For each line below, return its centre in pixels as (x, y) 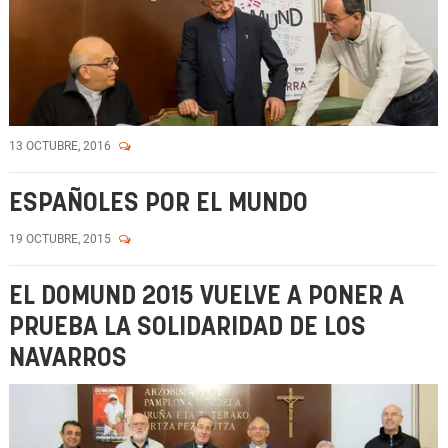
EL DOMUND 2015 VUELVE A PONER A (206, 296)
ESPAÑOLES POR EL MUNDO (158, 203)
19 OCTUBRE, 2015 (61, 239)
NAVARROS (68, 358)
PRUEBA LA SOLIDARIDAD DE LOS (187, 327)
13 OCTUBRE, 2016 (61, 146)
